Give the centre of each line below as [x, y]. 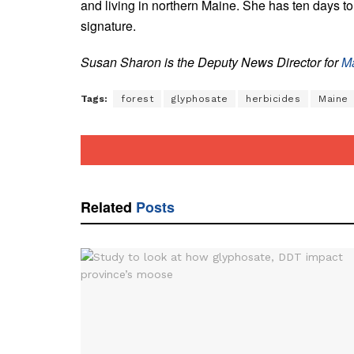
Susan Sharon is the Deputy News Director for [211, 62]
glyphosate [200, 98]
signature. [108, 25]
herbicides [273, 98]
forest [137, 98]
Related [106, 207]
